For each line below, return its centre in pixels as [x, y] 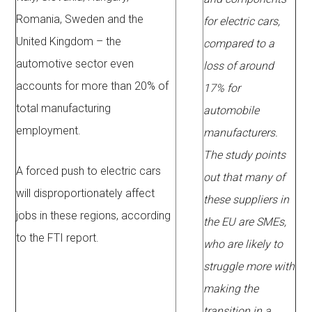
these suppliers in [247, 200]
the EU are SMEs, [245, 222]
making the [231, 289]
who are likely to [243, 244]
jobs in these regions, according [94, 216]
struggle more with [249, 267]
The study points [245, 155]
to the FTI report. [58, 238]
